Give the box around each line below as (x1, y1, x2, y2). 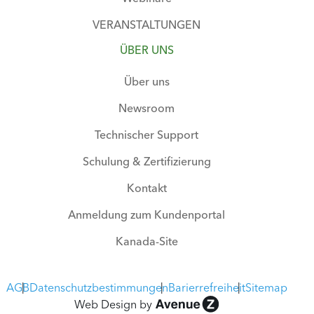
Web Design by (74, 296, 155, 311)
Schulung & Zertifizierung (82, 153, 211, 168)
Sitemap (245, 280, 287, 294)
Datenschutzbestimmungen (29, 280, 168, 294)
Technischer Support (95, 127, 198, 142)
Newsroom (118, 100, 175, 115)
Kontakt (126, 180, 167, 195)
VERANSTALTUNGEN (93, 17, 200, 32)
